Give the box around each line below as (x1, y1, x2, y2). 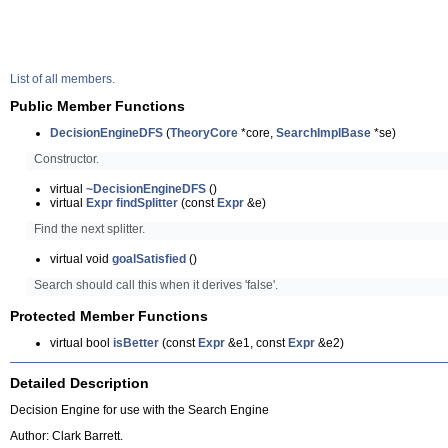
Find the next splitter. (34, 222, 146, 237)
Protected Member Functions (10, 308, 208, 325)
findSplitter (116, 196, 178, 211)
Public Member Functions (10, 98, 185, 115)
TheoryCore (170, 126, 238, 141)
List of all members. (10, 72, 115, 87)
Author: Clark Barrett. (10, 429, 123, 444)
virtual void (50, 252, 112, 267)
